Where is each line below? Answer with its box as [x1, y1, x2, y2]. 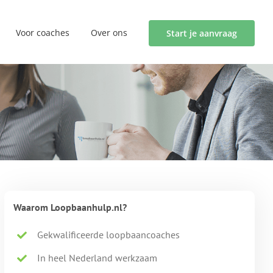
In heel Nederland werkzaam [37, 252, 157, 264]
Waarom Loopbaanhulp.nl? [13, 201, 127, 214]
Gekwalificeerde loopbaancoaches [37, 229, 180, 241]
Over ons [91, 27, 127, 38]
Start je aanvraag [166, 27, 237, 39]
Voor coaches [16, 27, 69, 38]
